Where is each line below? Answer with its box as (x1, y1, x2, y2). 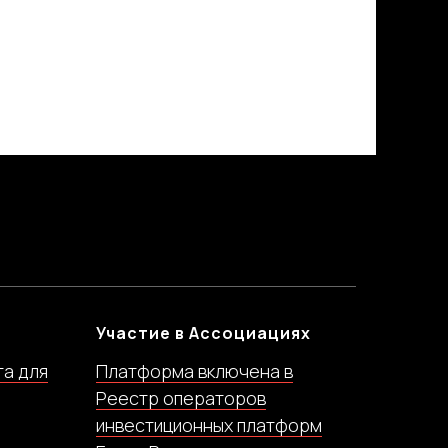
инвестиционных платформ (96, 413, 322, 437)
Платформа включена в (96, 359, 293, 383)
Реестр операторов (96, 386, 266, 410)
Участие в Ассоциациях (96, 322, 311, 344)
